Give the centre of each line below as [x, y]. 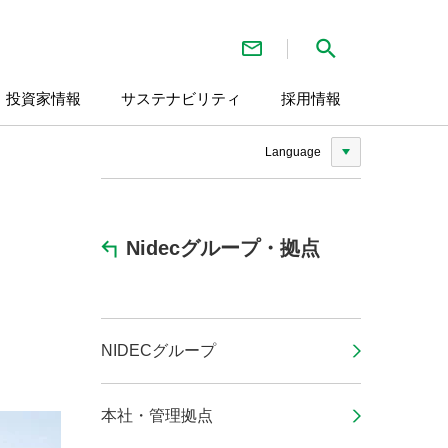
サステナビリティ [181, 98]
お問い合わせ [326, 37]
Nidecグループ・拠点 [223, 248]
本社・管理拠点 [157, 415]
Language [293, 152]
